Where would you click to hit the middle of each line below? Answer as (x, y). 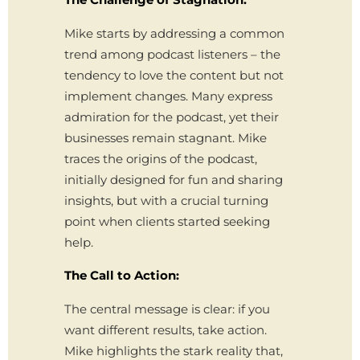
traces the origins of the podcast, (161, 159)
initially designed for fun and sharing (174, 180)
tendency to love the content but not (174, 75)
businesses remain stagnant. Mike (166, 138)
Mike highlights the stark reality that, (174, 351)
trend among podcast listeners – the (172, 54)
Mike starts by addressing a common (174, 33)
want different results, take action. (166, 330)
